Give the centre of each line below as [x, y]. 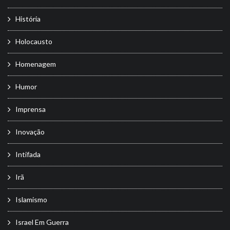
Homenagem [36, 64]
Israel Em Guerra [42, 222]
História [28, 18]
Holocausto [34, 41]
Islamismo [31, 199]
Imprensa [31, 109]
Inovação [30, 131]
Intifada [28, 154]
